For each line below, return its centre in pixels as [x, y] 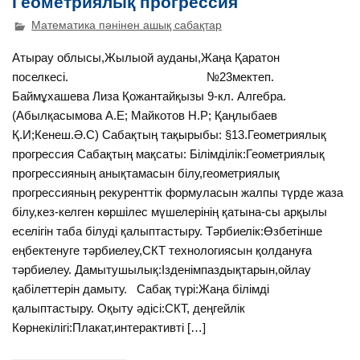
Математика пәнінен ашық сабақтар [127, 26]
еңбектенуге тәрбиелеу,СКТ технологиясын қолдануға [162, 251]
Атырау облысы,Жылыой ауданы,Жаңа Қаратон [146, 58]
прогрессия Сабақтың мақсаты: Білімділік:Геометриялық [169, 154]
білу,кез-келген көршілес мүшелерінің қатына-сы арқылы [170, 212]
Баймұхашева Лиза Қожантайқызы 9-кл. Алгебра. [149, 96]
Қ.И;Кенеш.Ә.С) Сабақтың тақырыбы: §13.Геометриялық [170, 135]
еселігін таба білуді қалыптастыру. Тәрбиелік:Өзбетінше [168, 231]
